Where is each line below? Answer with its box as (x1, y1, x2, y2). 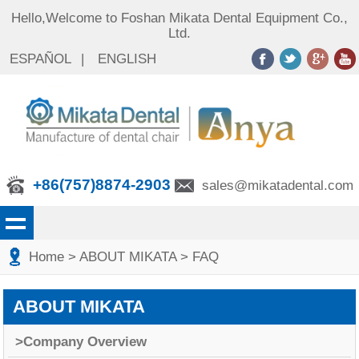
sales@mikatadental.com (201, 178, 353, 194)
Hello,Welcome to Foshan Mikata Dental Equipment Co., (11, 10, 348, 26)
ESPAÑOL (10, 51, 71, 67)
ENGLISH (98, 51, 156, 67)
